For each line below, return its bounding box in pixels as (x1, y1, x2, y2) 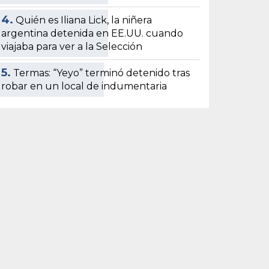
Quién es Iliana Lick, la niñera (16, 14, 153, 26)
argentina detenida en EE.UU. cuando (1, 27, 184, 39)
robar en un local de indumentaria (1, 80, 168, 92)
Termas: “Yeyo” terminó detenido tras (13, 67, 190, 79)
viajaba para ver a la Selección (1, 40, 143, 52)
